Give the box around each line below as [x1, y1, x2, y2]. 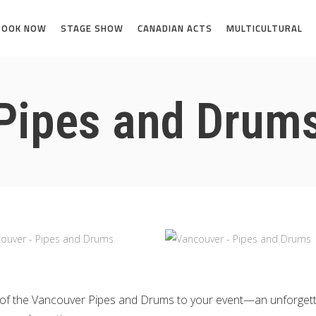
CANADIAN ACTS [138, 21, 212, 35]
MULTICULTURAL [226, 21, 303, 35]
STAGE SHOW [61, 21, 123, 35]
